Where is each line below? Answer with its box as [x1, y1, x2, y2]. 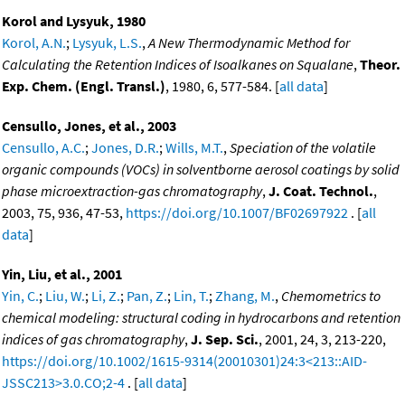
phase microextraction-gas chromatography [2, 181, 262, 200]
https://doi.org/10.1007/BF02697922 [126, 202, 348, 221]
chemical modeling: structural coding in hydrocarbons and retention [2, 307, 400, 326]
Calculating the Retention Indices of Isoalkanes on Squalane [2, 54, 353, 73]
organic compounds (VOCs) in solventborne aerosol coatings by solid [2, 159, 400, 178]
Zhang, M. [215, 286, 275, 305]
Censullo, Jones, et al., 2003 [2, 116, 176, 135]
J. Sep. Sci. [191, 329, 259, 348]
